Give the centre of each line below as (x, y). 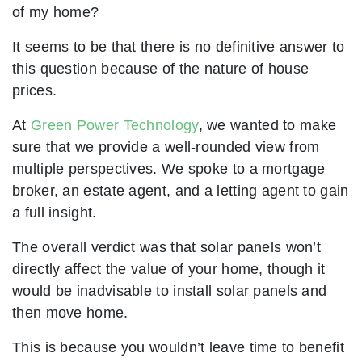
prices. (35, 90)
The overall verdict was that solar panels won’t (167, 247)
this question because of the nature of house (161, 69)
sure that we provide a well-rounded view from (166, 147)
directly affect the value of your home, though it (169, 269)
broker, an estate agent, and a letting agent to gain (181, 191)
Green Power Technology (114, 125)
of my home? (56, 12)
